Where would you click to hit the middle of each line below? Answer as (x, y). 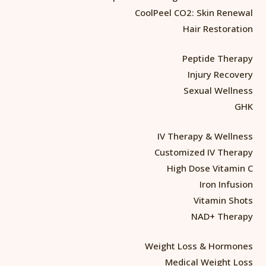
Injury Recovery (220, 74)
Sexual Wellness (218, 90)
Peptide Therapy (218, 58)
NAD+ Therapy (222, 216)
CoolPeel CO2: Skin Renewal (194, 12)
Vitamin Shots (223, 200)
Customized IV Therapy (204, 152)
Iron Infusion (226, 184)
